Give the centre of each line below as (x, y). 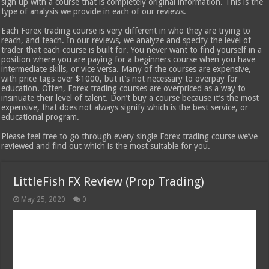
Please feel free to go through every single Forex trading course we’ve (130, 137)
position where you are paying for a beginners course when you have (128, 60)
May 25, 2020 (44, 200)
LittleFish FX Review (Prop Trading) (109, 182)
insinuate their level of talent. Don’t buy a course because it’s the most (130, 98)
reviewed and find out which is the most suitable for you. (106, 146)
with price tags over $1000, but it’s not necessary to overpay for (120, 79)
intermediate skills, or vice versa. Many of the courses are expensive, (126, 69)
